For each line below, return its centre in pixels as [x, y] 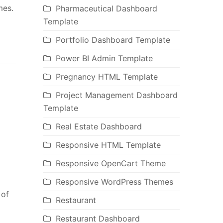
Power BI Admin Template [104, 58]
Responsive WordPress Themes [114, 182]
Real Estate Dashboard [99, 127]
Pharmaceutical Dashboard [106, 9]
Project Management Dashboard [116, 95]
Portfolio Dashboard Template [113, 40]
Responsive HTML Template [108, 145]
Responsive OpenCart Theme [111, 164]
